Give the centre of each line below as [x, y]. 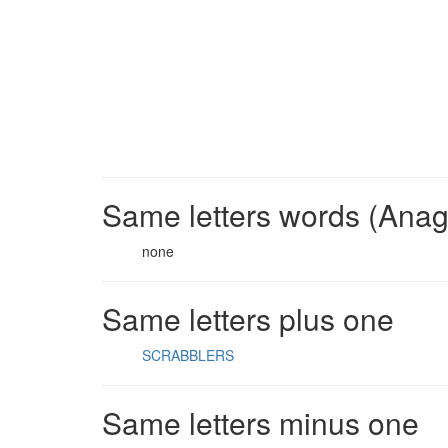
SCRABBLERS [188, 355]
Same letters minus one [260, 422]
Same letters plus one [248, 318]
